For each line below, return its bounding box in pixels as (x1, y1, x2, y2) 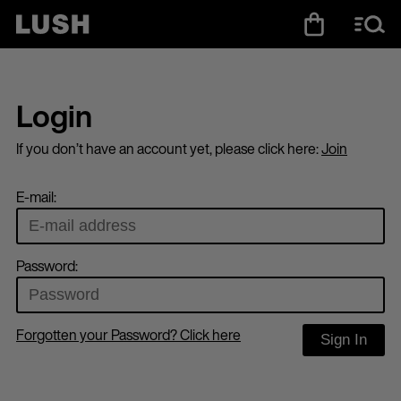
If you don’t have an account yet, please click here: (16, 138, 321, 159)
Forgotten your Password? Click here (16, 324, 241, 346)
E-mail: (16, 186, 56, 208)
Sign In (320, 331, 367, 348)
